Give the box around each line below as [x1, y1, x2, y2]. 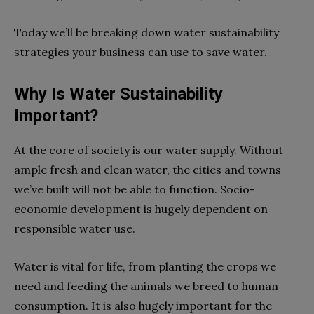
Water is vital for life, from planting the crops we [14, 259, 276, 274]
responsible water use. [14, 221, 135, 236]
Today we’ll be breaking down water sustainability [14, 25, 279, 40]
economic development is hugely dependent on [14, 202, 268, 217]
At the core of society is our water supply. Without [14, 143, 283, 158]
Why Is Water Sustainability [14, 84, 223, 104]
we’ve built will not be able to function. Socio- [14, 182, 255, 197]
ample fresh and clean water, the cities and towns [14, 163, 281, 177]
